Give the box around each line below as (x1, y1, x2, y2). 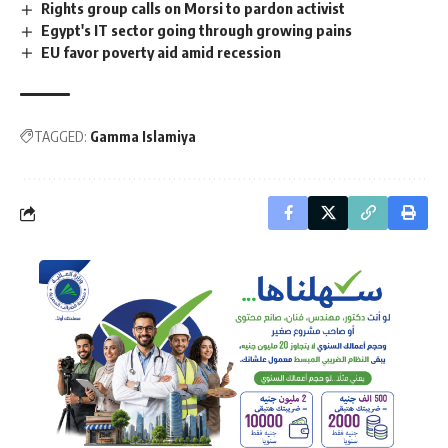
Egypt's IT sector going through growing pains (41, 20, 353, 39)
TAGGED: (34, 128, 87, 146)
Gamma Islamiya (90, 128, 196, 146)
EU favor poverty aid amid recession (41, 42, 282, 61)
